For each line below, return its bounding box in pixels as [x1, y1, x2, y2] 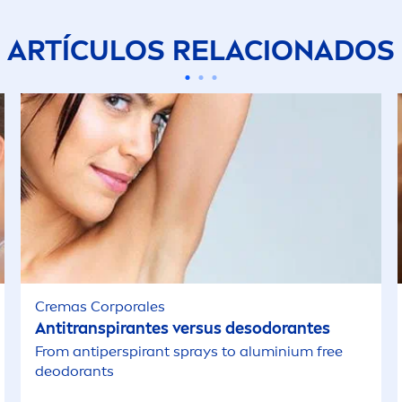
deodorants [35, 363, 115, 380]
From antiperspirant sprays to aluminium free [35, 343, 344, 360]
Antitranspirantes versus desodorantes [35, 319, 331, 338]
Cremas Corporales [35, 298, 166, 315]
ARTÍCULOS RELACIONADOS [7, 33, 395, 67]
